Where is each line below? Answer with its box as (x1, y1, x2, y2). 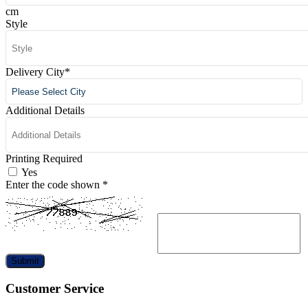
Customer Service (5, 281, 104, 296)
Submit (11, 256, 39, 267)
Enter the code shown (5, 179, 102, 191)
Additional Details (5, 104, 85, 117)
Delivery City (5, 66, 65, 78)
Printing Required (5, 153, 82, 165)
